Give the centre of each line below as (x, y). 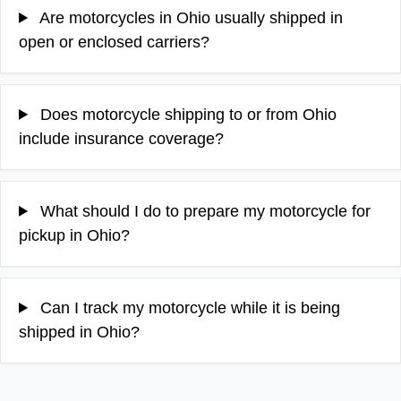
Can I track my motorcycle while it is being (188, 307)
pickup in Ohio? (74, 235)
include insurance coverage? (121, 138)
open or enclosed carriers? (114, 42)
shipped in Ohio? (79, 332)
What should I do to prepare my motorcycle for (204, 211)
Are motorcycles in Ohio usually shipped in (190, 17)
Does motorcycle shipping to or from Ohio (187, 114)
